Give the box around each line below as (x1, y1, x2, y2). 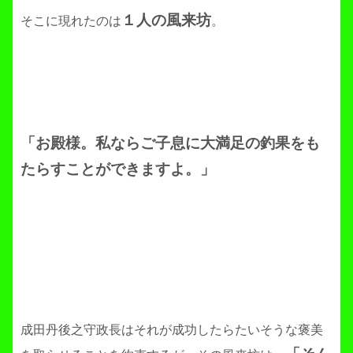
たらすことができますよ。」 (20, 161, 215, 178)
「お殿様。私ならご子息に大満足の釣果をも (20, 135, 320, 152)
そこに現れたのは (20, 14, 121, 28)
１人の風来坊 (121, 12, 211, 29)
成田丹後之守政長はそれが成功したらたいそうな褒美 (20, 322, 323, 336)
